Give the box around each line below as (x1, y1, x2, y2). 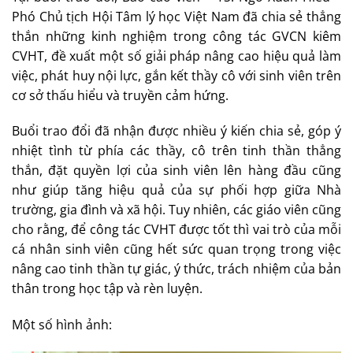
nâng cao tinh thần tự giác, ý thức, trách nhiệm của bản (12, 260, 341, 278)
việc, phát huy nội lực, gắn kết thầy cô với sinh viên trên (12, 66, 341, 84)
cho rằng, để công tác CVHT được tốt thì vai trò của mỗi (12, 221, 341, 239)
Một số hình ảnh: (12, 316, 112, 334)
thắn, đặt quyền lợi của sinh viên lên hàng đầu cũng (12, 162, 341, 180)
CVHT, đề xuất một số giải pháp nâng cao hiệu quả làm (12, 46, 341, 65)
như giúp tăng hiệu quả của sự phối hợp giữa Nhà (12, 181, 341, 199)
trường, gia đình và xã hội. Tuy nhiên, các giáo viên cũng (12, 201, 341, 219)
